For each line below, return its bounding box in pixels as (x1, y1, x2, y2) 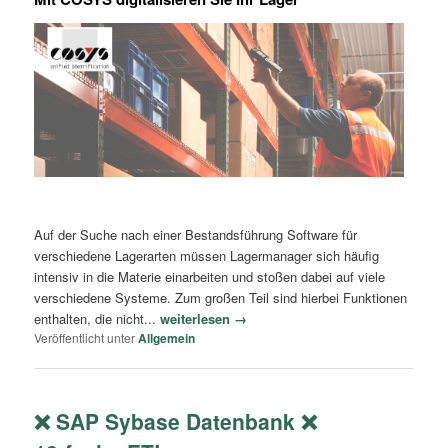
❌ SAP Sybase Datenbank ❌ (34, 405, 318, 436)
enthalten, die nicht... (34, 309, 161, 329)
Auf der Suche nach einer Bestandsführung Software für (34, 225, 358, 245)
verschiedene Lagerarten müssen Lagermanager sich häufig (34, 246, 380, 266)
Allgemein (138, 329, 196, 348)
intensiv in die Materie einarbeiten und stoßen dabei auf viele (34, 267, 386, 287)
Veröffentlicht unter (34, 329, 136, 347)
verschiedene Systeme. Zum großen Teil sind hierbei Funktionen (34, 288, 408, 308)
